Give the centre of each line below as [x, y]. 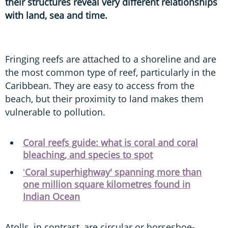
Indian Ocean [51, 196]
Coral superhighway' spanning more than [113, 172]
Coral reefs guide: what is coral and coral [110, 142]
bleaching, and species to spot [88, 154]
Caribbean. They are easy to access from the [100, 85]
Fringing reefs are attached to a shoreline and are [111, 59]
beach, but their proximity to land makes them [104, 98]
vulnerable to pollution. [55, 112]
